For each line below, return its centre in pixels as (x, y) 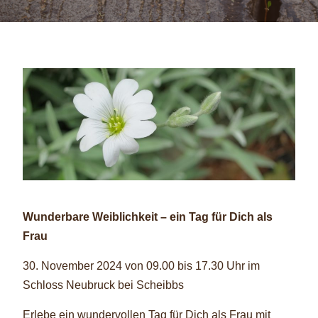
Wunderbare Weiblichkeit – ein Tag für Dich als (147, 216)
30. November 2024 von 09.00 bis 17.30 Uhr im (141, 265)
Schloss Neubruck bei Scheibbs (103, 285)
